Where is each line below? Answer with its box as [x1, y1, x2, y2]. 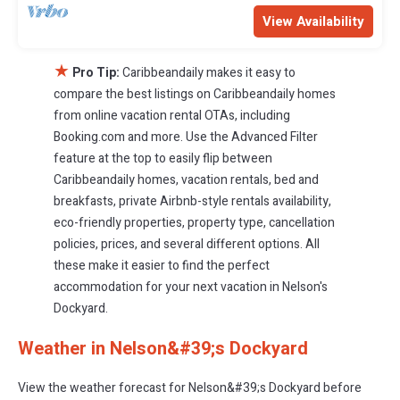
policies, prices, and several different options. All [54, 234, 320, 254]
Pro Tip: [72, 62, 120, 82]
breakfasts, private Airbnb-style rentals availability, [54, 191, 331, 211]
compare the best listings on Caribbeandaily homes [54, 84, 336, 104]
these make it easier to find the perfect [54, 255, 270, 275]
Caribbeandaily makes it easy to [122, 62, 296, 82]
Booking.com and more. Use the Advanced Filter [54, 127, 318, 146]
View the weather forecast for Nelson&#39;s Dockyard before [18, 378, 362, 397]
